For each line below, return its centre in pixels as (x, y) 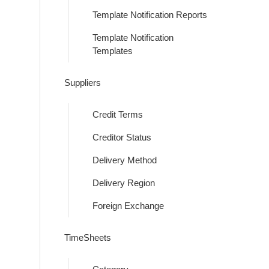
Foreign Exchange (128, 206)
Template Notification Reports (150, 15)
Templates (113, 51)
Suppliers (83, 83)
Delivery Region (124, 183)
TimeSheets (88, 237)
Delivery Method (125, 160)
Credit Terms (118, 114)
